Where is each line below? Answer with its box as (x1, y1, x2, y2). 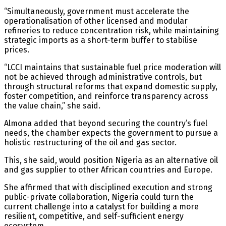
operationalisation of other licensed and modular (4, 16, 188, 26)
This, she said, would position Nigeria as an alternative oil (4, 155, 218, 165)
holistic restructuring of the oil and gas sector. (4, 137, 177, 147)
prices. (4, 44, 29, 54)
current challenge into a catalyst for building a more (4, 201, 199, 211)
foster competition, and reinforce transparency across (4, 91, 208, 101)
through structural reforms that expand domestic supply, (4, 81, 217, 91)
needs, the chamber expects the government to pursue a (4, 128, 218, 138)
